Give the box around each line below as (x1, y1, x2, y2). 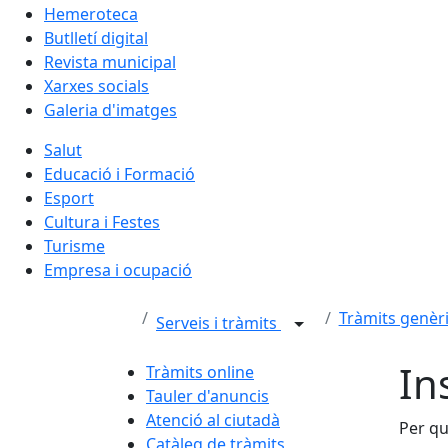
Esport (44, 186, 94, 209)
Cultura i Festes (44, 210, 160, 233)
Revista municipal (44, 50, 176, 73)
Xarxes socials (44, 74, 149, 97)
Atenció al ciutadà (146, 408, 280, 431)
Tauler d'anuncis (146, 384, 269, 407)
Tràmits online (146, 360, 254, 383)
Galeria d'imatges (44, 98, 177, 121)
